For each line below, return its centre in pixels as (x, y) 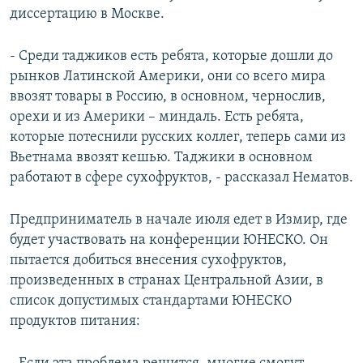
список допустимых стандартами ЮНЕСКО (151, 301)
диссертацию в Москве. (87, 15)
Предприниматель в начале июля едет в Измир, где (179, 220)
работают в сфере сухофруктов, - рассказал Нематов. (181, 178)
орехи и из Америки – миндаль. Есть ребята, (157, 117)
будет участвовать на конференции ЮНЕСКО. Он (169, 241)
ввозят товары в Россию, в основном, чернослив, (168, 97)
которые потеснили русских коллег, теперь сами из (178, 138)
